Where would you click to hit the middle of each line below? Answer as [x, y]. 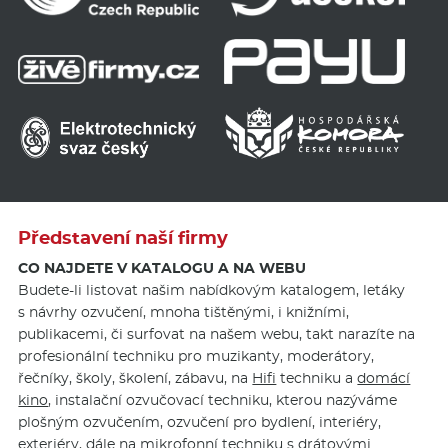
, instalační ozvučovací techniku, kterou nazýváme [223, 400]
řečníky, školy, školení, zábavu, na [135, 378]
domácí [384, 378]
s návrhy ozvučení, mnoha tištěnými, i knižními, [184, 312]
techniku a [317, 378]
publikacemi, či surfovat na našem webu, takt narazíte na [217, 334]
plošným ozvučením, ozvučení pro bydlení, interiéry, [200, 422]
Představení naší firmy [123, 238]
